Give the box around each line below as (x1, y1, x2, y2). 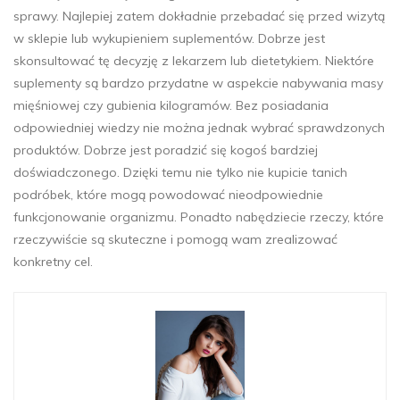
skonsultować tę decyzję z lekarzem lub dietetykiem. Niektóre (13, 53, 374, 70)
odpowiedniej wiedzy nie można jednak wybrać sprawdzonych (13, 120, 385, 137)
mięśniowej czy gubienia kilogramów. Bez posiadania (13, 97, 329, 114)
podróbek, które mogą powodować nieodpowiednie (13, 187, 323, 204)
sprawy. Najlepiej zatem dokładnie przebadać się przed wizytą (13, 8, 385, 25)
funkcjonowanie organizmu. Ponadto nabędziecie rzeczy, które (13, 209, 384, 226)
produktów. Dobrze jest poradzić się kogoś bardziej (13, 142, 318, 159)
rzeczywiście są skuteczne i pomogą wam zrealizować (13, 231, 337, 248)
